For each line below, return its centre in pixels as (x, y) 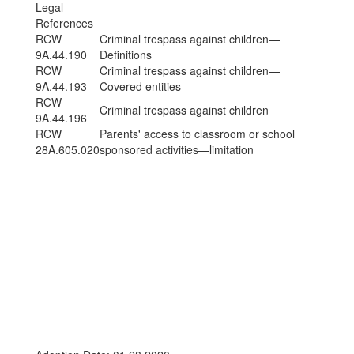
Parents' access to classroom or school (197, 134)
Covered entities (140, 86)
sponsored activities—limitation (177, 149)
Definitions (126, 55)
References (64, 23)
